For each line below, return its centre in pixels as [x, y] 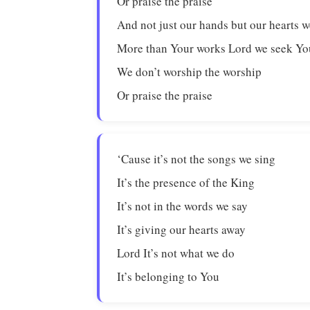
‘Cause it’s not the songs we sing [197, 159]
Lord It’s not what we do [176, 253]
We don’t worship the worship [190, 72]
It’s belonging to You [168, 276]
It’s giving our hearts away [182, 229]
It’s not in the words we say [183, 206]
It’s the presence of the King [186, 182]
